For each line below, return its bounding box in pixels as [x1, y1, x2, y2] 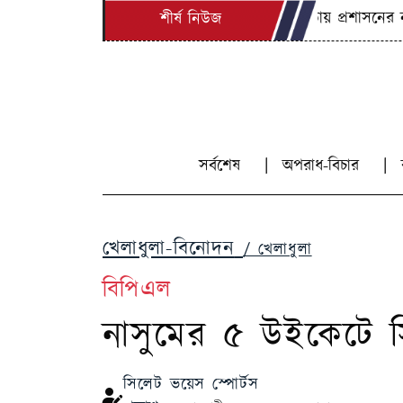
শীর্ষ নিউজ [160, 8, 221, 31]
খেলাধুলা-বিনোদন [103, 235, 235, 263]
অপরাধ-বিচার [282, 155, 365, 178]
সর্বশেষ [199, 155, 246, 178]
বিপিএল [103, 273, 172, 307]
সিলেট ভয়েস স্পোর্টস [123, 373, 259, 397]
